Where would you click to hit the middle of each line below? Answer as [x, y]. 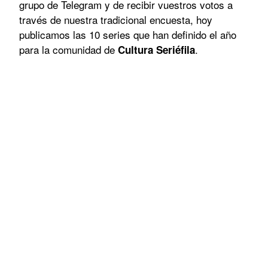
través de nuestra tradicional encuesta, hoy [116, 19]
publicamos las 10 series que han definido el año [128, 34]
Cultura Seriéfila [156, 49]
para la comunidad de [68, 49]
